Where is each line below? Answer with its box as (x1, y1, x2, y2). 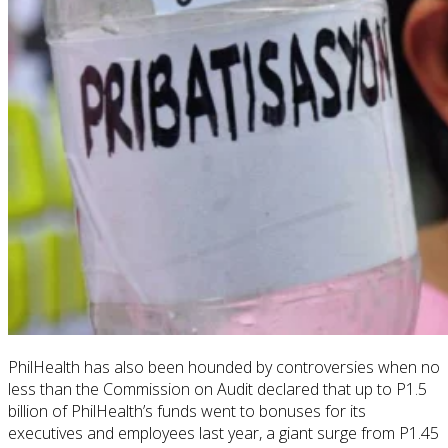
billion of (8, 400, 67, 423)
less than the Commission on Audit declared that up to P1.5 (8, 378, 427, 401)
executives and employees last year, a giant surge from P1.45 (8, 422, 439, 445)
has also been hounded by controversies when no (80, 356, 440, 379)
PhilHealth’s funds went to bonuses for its (67, 400, 366, 423)
